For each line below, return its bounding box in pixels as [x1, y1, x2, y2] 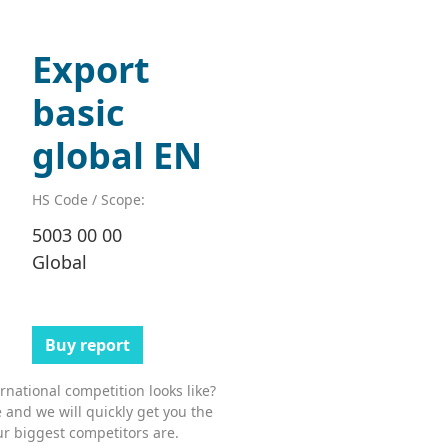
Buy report [44, 334, 130, 357]
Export [31, 45, 150, 95]
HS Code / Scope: [31, 190, 145, 210]
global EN [31, 131, 202, 181]
